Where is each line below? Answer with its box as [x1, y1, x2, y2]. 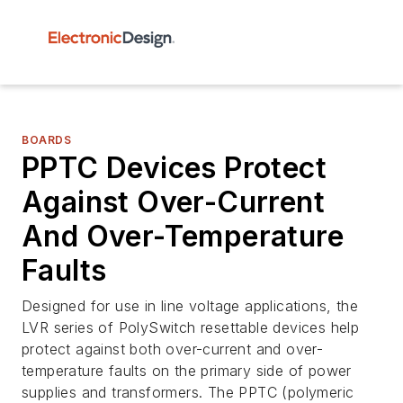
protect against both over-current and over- [22, 340, 324, 358]
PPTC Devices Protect [22, 150, 327, 185]
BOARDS [22, 133, 72, 147]
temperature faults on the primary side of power [22, 362, 352, 380]
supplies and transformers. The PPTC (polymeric [22, 383, 354, 401]
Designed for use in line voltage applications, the [22, 297, 358, 315]
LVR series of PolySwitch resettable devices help [22, 318, 360, 336]
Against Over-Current [22, 184, 325, 219]
